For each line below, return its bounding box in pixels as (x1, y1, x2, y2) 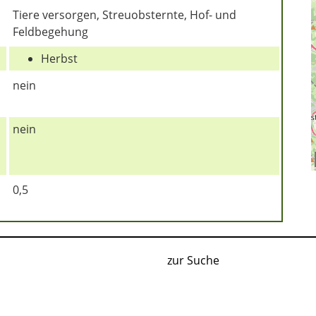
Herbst (40, 50, 78, 66)
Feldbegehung (12, 23, 88, 39)
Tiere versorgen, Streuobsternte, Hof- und (12, 6, 236, 23)
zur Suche (166, 252, 219, 268)
